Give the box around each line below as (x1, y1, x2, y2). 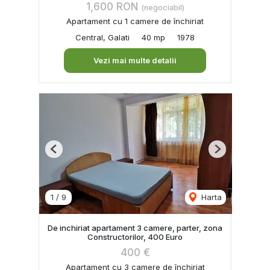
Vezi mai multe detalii (93, 55, 177, 65)
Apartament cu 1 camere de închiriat (66, 16, 204, 26)
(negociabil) (140, 2, 184, 12)
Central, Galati (75, 32, 130, 42)
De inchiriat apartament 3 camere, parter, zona (48, 222, 222, 233)
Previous (53, 148, 86, 159)
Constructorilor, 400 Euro (87, 231, 183, 242)
